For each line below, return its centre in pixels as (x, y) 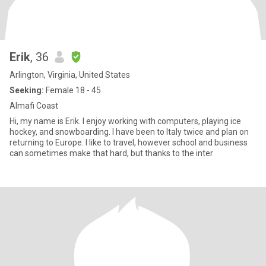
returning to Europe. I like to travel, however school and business (129, 142)
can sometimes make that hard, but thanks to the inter (111, 153)
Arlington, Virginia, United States (70, 75)
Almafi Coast (34, 106)
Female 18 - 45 (72, 90)
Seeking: (27, 90)
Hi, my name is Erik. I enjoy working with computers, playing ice (125, 121)
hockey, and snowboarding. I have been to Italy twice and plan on (129, 132)
